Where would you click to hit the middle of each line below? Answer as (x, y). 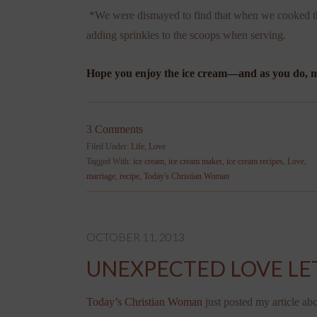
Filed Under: (109, 146)
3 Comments (115, 129)
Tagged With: (110, 161)
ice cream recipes (255, 161)
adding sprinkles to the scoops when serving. (186, 35)
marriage (101, 176)
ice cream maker (195, 161)
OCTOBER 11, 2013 (136, 236)
